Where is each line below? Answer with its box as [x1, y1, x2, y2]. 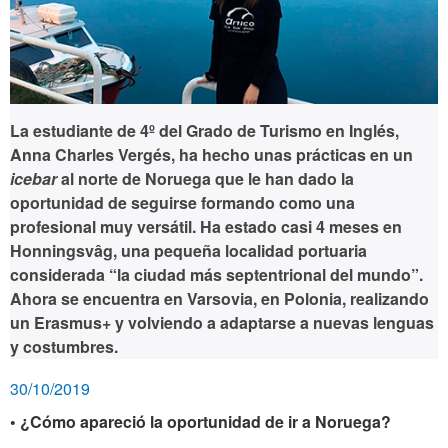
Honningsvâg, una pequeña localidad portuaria [10, 238, 367, 262]
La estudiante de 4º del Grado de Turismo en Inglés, [10, 118, 399, 142]
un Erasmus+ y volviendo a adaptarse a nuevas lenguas [10, 310, 434, 334]
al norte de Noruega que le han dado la [57, 166, 354, 190]
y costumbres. [10, 334, 118, 358]
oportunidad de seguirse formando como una [10, 190, 355, 214]
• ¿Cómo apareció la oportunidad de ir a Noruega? [10, 409, 391, 433]
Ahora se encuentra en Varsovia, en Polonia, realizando [10, 286, 429, 310]
